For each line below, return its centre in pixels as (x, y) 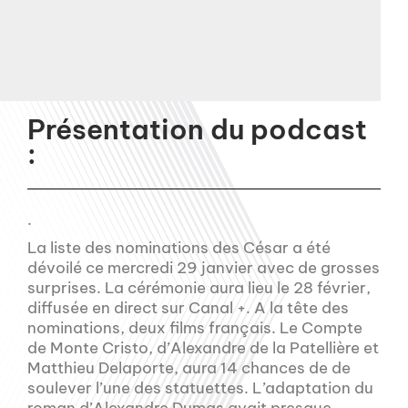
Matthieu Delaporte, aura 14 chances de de (189, 367)
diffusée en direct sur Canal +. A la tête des (188, 307)
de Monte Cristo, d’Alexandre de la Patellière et (203, 347)
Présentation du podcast (197, 129)
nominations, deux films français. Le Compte (195, 327)
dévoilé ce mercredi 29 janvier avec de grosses (204, 267)
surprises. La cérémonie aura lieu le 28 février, (199, 287)
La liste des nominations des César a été (179, 247)
